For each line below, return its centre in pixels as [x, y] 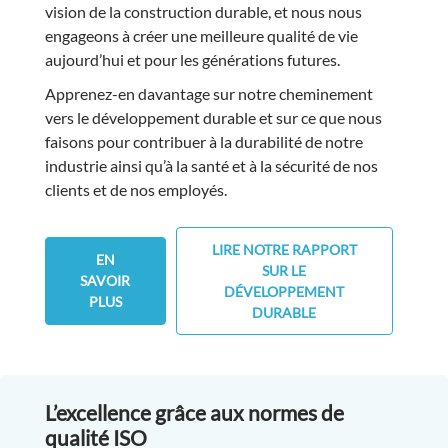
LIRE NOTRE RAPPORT [284, 249]
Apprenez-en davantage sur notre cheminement [208, 93]
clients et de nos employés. [135, 189]
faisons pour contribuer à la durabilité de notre [203, 141]
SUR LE [284, 270]
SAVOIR [105, 281]
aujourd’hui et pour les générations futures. [192, 59]
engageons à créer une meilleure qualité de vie [201, 35]
